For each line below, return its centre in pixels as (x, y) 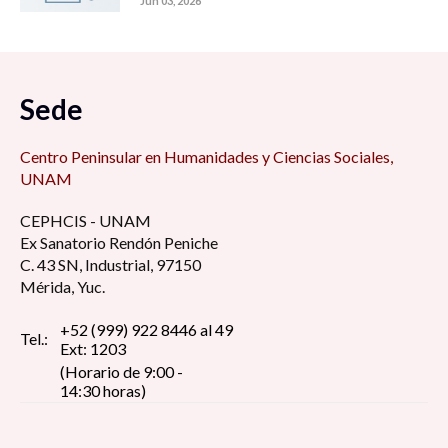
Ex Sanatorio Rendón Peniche (119, 242)
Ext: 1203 (93, 348)
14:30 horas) (103, 390)
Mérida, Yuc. (62, 286)
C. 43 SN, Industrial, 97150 (110, 264)
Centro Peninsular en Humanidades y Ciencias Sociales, (206, 156)
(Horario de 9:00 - (123, 371)
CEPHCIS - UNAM (85, 220)
